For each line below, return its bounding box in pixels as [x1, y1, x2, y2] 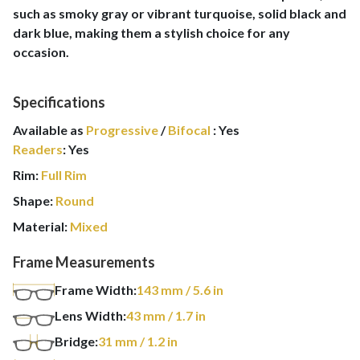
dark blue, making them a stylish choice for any [13, 25, 290, 40]
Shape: [13, 193, 55, 208]
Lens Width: [55, 308, 126, 323]
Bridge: [55, 333, 98, 349]
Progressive [86, 122, 158, 137]
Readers [13, 141, 63, 157]
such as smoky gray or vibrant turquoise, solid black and [13, 6, 346, 21]
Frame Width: [55, 282, 137, 297]
